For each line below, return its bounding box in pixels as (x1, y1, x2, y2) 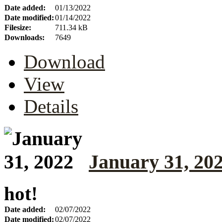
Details (24, 95, 78, 117)
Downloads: (4, 33, 45, 42)
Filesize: (4, 23, 31, 32)
